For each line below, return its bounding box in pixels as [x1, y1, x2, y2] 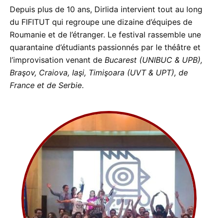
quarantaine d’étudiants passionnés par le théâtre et [10, 42, 200, 52]
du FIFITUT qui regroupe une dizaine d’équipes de [10, 17, 192, 27]
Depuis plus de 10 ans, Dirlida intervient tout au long [10, 4, 202, 14]
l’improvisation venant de [10, 55, 105, 65]
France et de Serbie [10, 80, 82, 90]
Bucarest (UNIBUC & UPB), [105, 55, 202, 65]
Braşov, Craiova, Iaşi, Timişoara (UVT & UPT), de [10, 68, 188, 77]
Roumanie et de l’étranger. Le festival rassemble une [10, 30, 201, 39]
